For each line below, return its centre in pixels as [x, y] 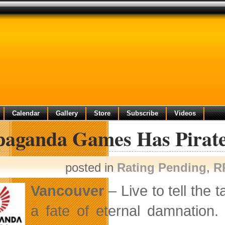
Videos [185, 113]
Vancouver [67, 191]
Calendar [26, 113]
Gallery [67, 113]
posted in [91, 167]
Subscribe [142, 113]
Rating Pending [162, 167]
